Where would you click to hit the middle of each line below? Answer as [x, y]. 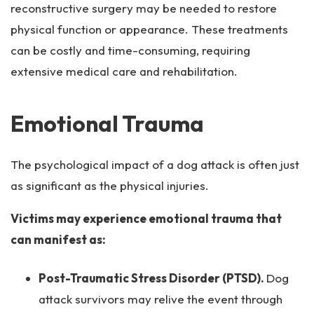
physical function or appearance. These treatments [149, 29]
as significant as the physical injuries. [111, 185]
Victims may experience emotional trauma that [146, 218]
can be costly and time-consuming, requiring [130, 50]
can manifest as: [59, 239]
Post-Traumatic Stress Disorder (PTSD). [152, 278]
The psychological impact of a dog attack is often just [155, 164]
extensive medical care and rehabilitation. [124, 71]
